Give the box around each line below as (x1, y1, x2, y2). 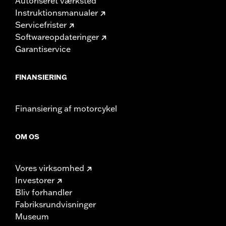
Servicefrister (15, 19, 67, 30)
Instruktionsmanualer (15, 7, 98, 18)
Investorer (15, 175, 54, 185)
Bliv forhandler (15, 187, 72, 197)
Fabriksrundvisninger (15, 199, 96, 209)
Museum (15, 211, 49, 221)
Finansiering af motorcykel (15, 103, 117, 114)
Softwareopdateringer (15, 31, 99, 42)
